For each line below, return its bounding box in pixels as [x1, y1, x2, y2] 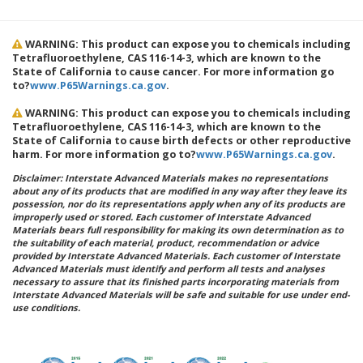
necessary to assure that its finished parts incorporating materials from [12, 275, 339, 288]
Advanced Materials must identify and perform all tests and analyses [12, 262, 325, 275]
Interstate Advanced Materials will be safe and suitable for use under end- [12, 288, 350, 301]
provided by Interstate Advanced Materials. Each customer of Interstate [12, 249, 340, 262]
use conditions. [12, 301, 80, 314]
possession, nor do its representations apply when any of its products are [12, 197, 345, 210]
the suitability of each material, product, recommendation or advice [12, 236, 319, 249]
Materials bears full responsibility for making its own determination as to [12, 223, 344, 236]
